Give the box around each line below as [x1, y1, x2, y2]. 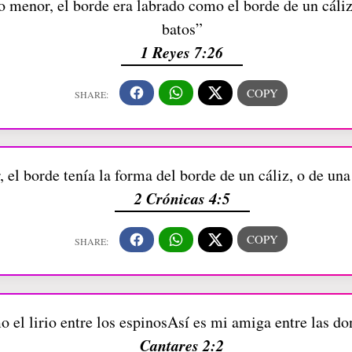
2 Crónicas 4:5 [134, 187, 230, 210]
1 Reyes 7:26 [141, 40, 223, 63]
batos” [161, 17, 203, 39]
